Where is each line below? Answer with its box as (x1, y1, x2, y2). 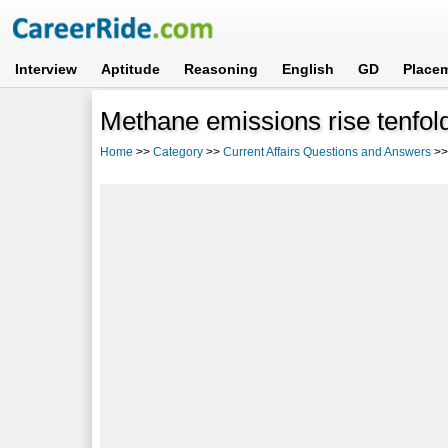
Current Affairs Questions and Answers (223, 144, 432, 159)
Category (153, 144, 204, 159)
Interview (15, 61, 78, 77)
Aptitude (101, 61, 161, 77)
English (282, 61, 335, 77)
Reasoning (184, 61, 259, 77)
